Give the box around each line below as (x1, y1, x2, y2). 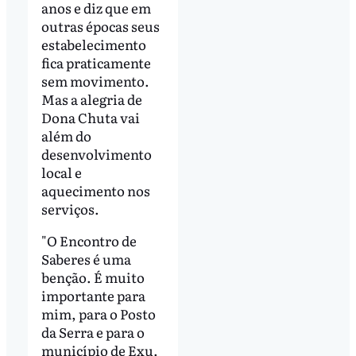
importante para (41, 284, 145, 305)
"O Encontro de (41, 230, 137, 250)
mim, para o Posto (41, 303, 156, 323)
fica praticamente (41, 52, 151, 72)
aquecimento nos (41, 180, 150, 200)
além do (41, 125, 91, 145)
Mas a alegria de (41, 88, 142, 109)
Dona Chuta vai (41, 106, 140, 127)
